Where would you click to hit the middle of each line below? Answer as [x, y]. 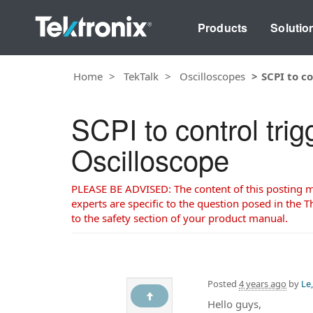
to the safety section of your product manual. [180, 218]
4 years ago [263, 283]
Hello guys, [234, 304]
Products [223, 27]
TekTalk [141, 76]
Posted [223, 283]
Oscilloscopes [212, 76]
